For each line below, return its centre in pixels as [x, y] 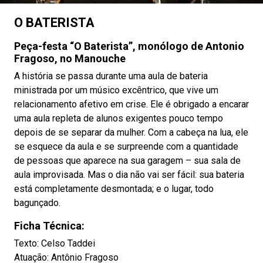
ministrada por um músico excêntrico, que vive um [116, 90]
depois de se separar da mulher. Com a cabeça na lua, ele [131, 132]
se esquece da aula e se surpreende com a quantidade [126, 146]
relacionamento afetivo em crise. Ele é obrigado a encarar [131, 104]
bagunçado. [37, 203]
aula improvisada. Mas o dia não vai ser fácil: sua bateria [129, 175]
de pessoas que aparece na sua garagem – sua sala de [127, 161]
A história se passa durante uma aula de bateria [111, 76]
